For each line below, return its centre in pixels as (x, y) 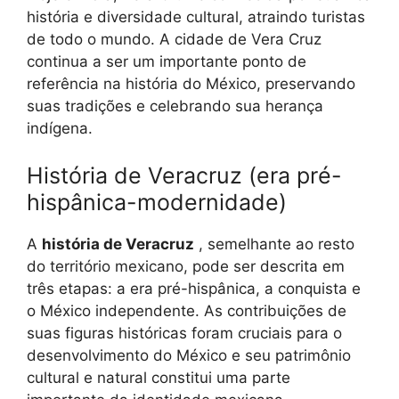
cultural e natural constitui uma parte (159, 378)
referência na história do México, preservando (191, 83)
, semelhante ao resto (274, 244)
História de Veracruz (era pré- (184, 175)
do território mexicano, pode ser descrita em (186, 266)
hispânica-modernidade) (157, 202)
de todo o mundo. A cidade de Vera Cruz (174, 39)
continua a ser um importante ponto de (167, 61)
